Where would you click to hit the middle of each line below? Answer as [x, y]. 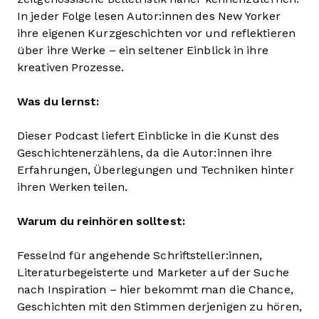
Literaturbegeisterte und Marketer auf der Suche [153, 272]
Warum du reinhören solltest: [101, 221]
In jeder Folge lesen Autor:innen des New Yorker [149, 16]
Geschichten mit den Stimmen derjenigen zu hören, [159, 306]
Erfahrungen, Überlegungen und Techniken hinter [156, 169]
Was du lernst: [58, 101]
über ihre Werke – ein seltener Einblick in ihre [143, 50]
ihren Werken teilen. [72, 187]
